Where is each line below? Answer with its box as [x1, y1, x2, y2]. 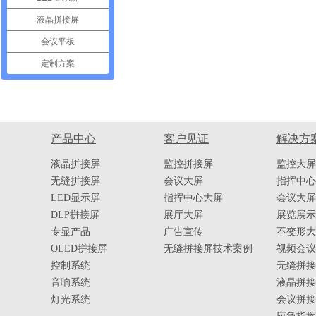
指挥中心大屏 [164, 193, 223, 203]
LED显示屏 [51, 193, 100, 203]
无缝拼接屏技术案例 [164, 243, 253, 254]
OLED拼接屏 [51, 243, 107, 254]
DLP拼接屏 [51, 209, 99, 220]
